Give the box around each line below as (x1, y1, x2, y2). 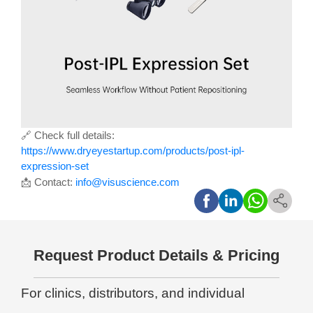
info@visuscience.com (75, 177, 180, 189)
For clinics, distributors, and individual (21, 285, 245, 300)
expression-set (21, 161, 89, 173)
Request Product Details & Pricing (34, 246, 279, 264)
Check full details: (31, 130, 115, 142)
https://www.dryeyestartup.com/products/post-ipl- (21, 145, 245, 157)
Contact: (31, 177, 75, 189)
